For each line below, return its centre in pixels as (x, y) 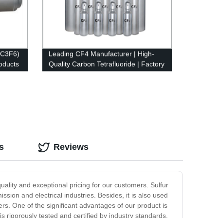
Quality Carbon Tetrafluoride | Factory (106, 64)
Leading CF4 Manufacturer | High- (101, 54)
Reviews (71, 147)
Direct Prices (68, 74)
